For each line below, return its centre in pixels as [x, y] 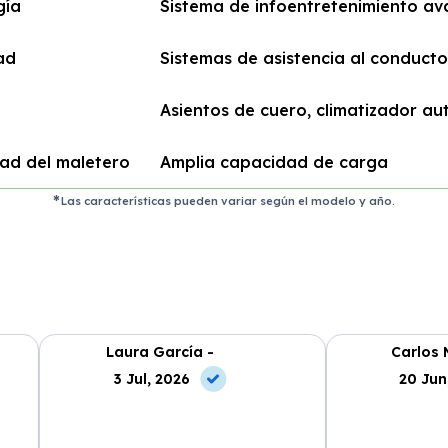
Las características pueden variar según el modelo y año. [228, 201]
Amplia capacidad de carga [273, 162]
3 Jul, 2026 [152, 378]
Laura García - [160, 351]
